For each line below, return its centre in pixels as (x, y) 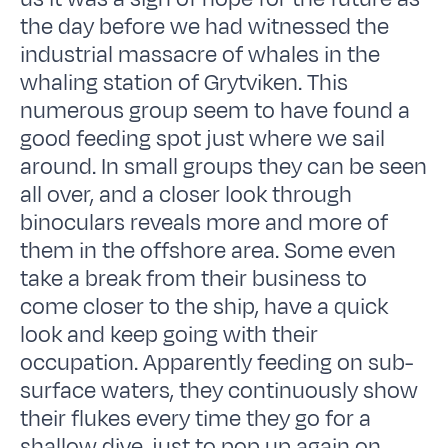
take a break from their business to (194, 278)
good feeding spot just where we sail (203, 138)
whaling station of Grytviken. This (184, 82)
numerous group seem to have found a (215, 110)
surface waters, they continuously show (219, 390)
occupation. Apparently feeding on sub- (217, 362)
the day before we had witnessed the (205, 26)
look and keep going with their (169, 334)
